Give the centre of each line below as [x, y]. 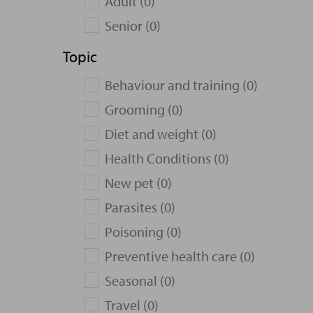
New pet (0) [138, 183]
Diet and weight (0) [161, 134]
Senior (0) [133, 26]
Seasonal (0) [140, 281]
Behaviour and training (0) [181, 85]
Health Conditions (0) [167, 158]
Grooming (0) [144, 109]
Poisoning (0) [143, 232]
